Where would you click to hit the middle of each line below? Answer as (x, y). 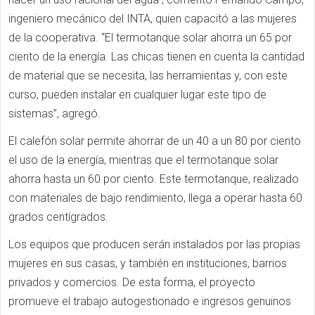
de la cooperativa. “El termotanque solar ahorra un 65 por (150, 38)
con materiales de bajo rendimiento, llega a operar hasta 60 (155, 198)
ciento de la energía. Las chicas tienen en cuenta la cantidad (156, 57)
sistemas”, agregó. (54, 114)
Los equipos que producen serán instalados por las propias (154, 244)
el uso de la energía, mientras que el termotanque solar (143, 160)
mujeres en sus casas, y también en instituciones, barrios (148, 263)
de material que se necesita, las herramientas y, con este (148, 76)
